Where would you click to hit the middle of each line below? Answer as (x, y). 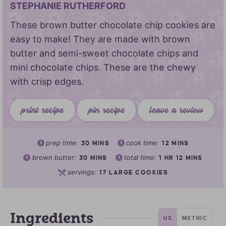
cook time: (144, 143)
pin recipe (106, 111)
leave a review (176, 111)
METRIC (195, 218)
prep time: (63, 143)
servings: (83, 172)
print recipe (42, 111)
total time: (141, 157)
